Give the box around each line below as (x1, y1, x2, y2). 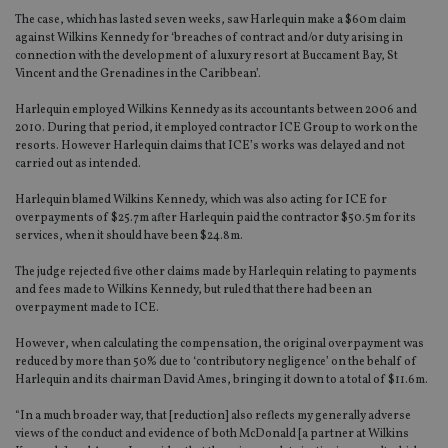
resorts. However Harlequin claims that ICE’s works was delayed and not (15, 138, 405, 155)
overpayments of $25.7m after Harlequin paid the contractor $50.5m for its (15, 210, 416, 227)
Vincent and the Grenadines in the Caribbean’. (15, 66, 261, 83)
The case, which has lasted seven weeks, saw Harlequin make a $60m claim (15, 12, 406, 29)
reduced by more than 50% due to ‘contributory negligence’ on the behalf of (15, 354, 417, 371)
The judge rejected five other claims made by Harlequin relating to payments (15, 264, 417, 281)
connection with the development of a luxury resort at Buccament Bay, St (15, 48, 398, 65)
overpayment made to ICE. (15, 300, 159, 317)
